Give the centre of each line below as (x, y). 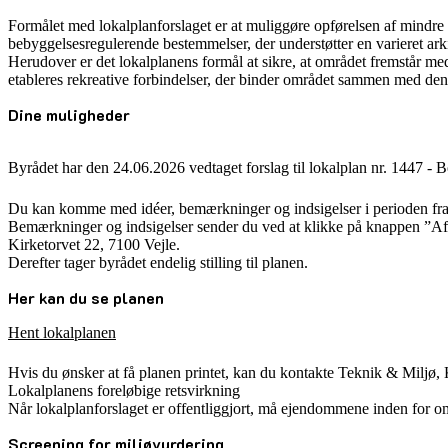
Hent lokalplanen (62, 332)
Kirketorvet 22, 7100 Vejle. (94, 244)
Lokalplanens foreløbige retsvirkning (124, 391)
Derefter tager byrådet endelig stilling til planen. (158, 262)
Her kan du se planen (86, 297)
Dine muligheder (69, 115)
